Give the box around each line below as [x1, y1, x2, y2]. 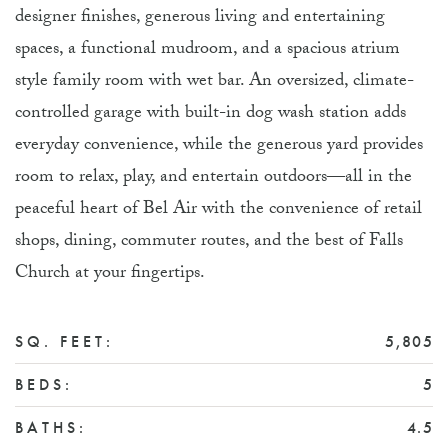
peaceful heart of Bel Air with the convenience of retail [15, 195, 422, 226]
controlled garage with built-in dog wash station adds [15, 99, 406, 130]
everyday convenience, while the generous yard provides [15, 131, 423, 162]
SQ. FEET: [15, 331, 114, 352]
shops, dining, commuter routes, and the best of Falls [15, 227, 403, 258]
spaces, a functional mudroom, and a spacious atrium [15, 35, 400, 66]
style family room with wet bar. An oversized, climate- [15, 67, 414, 98]
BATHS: [15, 417, 87, 438]
